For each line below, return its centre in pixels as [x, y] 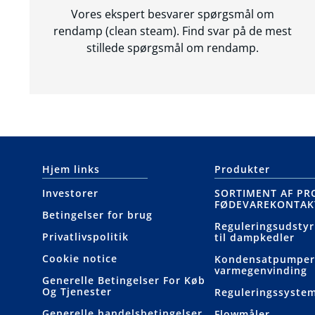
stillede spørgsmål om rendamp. [172, 48]
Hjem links [71, 169]
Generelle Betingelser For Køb [124, 281]
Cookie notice [80, 259]
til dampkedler [254, 238]
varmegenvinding [261, 271]
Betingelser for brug [97, 215]
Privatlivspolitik [85, 237]
